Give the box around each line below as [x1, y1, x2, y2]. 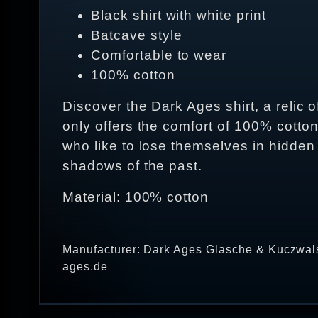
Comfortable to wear [91, 48, 227, 63]
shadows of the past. [62, 158, 203, 174]
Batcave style [91, 28, 182, 43]
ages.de [62, 261, 108, 273]
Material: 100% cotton [62, 190, 209, 205]
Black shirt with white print [91, 8, 266, 23]
